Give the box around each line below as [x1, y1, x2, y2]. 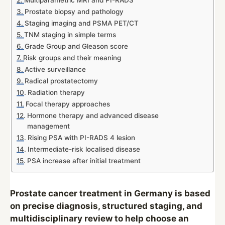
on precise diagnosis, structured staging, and [10, 201, 202, 211]
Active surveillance [24, 65, 86, 73]
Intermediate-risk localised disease [27, 145, 140, 153]
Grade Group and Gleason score [24, 42, 128, 50]
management [27, 122, 70, 130]
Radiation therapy [27, 88, 85, 96]
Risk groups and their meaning [23, 54, 121, 62]
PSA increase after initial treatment [27, 157, 141, 165]
